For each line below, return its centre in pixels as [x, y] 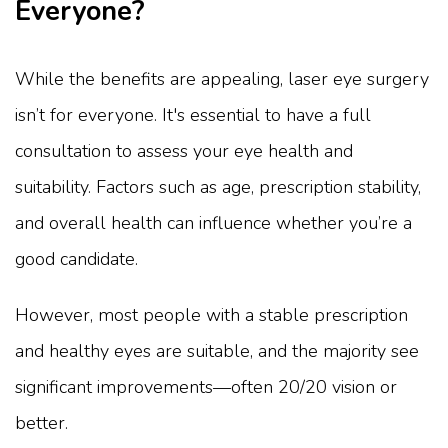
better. [41, 423]
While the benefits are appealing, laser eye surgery [222, 79]
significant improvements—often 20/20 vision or [206, 387]
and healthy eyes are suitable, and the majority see [217, 351]
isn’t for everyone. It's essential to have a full [193, 115]
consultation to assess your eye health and [184, 151]
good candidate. [76, 259]
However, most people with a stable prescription [211, 315]
